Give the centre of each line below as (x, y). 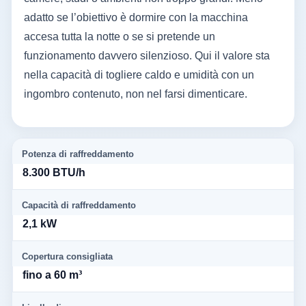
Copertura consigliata (67, 257)
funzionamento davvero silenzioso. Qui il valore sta (147, 56)
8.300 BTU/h (54, 173)
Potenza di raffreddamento (78, 154)
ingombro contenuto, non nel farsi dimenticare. (136, 94)
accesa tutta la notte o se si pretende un (120, 37)
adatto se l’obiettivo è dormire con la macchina (136, 18)
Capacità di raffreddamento (79, 206)
